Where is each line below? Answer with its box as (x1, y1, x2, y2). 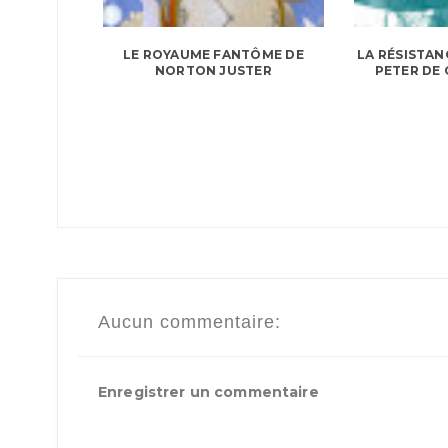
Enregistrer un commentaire (98, 383, 319, 402)
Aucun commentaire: (98, 312, 281, 333)
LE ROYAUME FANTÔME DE (122, 46, 304, 62)
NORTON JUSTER (154, 62, 272, 78)
